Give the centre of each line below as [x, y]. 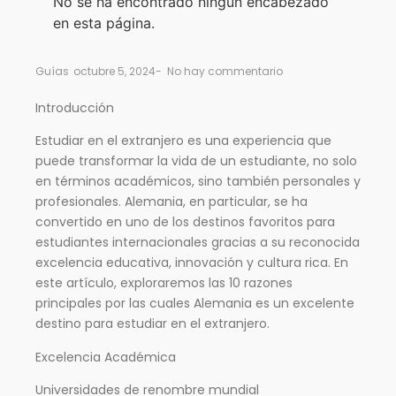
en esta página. [104, 23]
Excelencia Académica [106, 357]
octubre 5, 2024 [114, 71]
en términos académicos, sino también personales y [198, 182]
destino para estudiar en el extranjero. [152, 324]
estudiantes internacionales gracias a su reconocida [198, 243]
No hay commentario [224, 71]
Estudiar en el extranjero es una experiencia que [183, 141]
